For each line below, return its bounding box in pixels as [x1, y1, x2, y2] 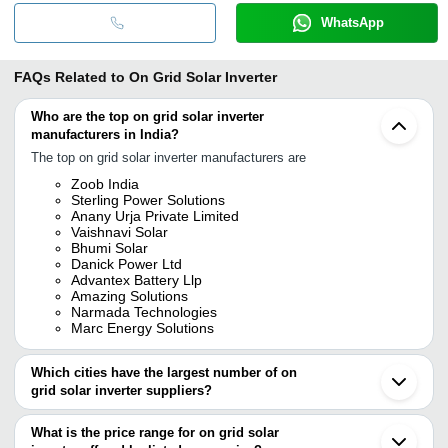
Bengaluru [71, 427, 136, 444]
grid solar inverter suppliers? [31, 382, 212, 398]
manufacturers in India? [31, 126, 179, 142]
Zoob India [71, 175, 139, 192]
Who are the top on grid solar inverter [31, 108, 264, 124]
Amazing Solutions [71, 287, 188, 304]
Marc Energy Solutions [71, 319, 214, 336]
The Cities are [31, 401, 112, 417]
